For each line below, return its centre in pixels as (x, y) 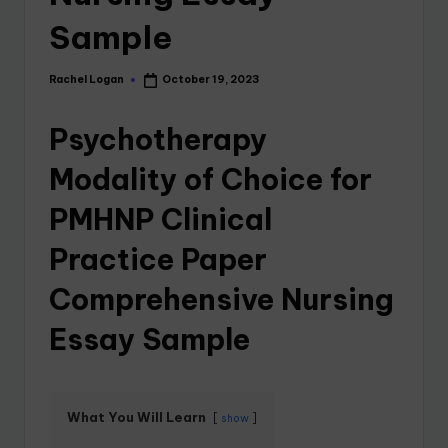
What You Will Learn (136, 416)
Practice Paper (158, 259)
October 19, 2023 (211, 80)
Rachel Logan (86, 79)
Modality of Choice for (210, 179)
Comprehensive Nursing (221, 299)
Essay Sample (149, 339)
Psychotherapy (158, 139)
